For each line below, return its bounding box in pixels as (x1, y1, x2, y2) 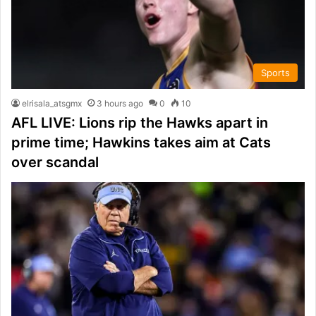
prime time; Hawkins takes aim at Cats (11, 133, 271, 151)
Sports (261, 66, 290, 78)
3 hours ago (97, 97, 143, 109)
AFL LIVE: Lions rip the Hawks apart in (11, 114, 268, 131)
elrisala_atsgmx (22, 97, 82, 109)
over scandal (11, 153, 99, 171)
